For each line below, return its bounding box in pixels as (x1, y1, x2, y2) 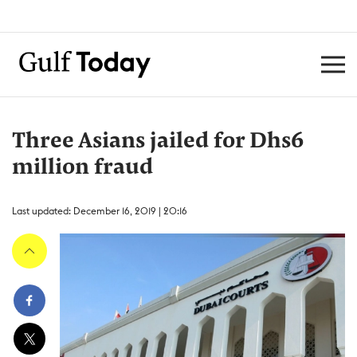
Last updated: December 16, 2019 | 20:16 (12, 205, 187, 217)
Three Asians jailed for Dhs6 (12, 131, 304, 153)
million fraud (12, 157, 153, 179)
